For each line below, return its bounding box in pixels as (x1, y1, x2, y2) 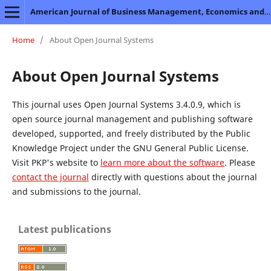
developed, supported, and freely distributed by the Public (11, 127, 250, 139)
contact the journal (11, 171, 89, 183)
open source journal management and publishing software (11, 113, 253, 125)
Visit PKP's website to (11, 156, 100, 168)
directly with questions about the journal (88, 171, 257, 183)
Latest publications (18, 222, 111, 236)
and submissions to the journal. (11, 185, 141, 197)
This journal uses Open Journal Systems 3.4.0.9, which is (11, 98, 241, 110)
